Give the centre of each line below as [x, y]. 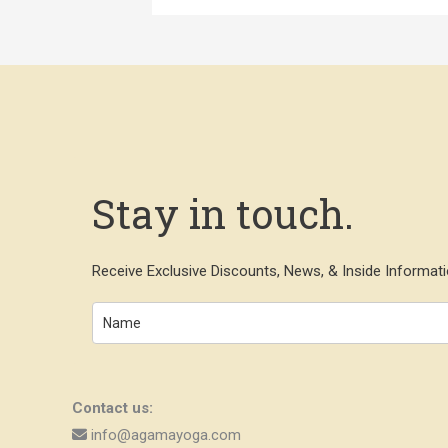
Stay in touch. [223, 214]
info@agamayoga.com [166, 435]
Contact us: [112, 408]
